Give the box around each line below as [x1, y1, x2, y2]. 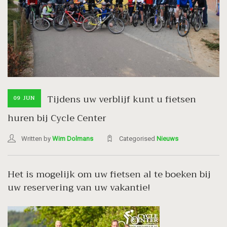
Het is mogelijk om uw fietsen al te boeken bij [8, 166, 211, 182]
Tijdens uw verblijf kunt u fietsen [47, 91, 196, 108]
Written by [21, 134, 52, 142]
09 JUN [14, 93, 35, 102]
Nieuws [157, 134, 178, 142]
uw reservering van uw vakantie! [8, 179, 150, 196]
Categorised [119, 134, 157, 142]
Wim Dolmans [52, 134, 93, 142]
